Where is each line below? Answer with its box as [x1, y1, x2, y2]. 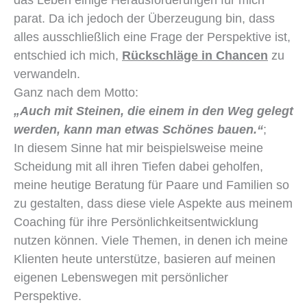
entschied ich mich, [14, 48, 122, 62]
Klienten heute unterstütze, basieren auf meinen [14, 251, 275, 266]
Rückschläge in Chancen [122, 48, 268, 62]
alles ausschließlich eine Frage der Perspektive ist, [14, 29, 291, 44]
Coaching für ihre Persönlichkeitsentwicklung [14, 214, 258, 229]
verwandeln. [14, 66, 80, 81]
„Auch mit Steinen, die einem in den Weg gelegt [14, 103, 293, 118]
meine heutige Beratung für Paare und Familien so [14, 177, 289, 192]
